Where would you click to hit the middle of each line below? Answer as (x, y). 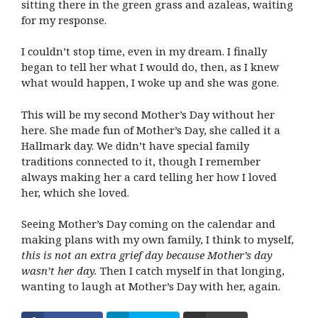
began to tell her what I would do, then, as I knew (150, 67)
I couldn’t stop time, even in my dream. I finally (144, 51)
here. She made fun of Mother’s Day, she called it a (151, 130)
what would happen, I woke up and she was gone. (152, 83)
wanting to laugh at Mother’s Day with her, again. (152, 286)
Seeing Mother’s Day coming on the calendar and (148, 224)
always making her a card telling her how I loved (149, 176)
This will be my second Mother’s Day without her (148, 114)
